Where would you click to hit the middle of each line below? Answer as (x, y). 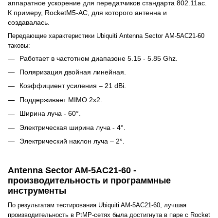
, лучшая (173, 205)
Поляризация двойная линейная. (73, 72)
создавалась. (29, 22)
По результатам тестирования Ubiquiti (64, 205)
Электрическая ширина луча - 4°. (73, 127)
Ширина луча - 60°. (50, 114)
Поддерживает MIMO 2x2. (61, 100)
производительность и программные (89, 180)
